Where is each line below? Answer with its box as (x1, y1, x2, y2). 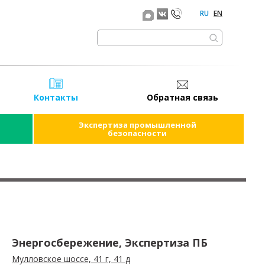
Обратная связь (147, 92, 218, 103)
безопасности (108, 128, 167, 138)
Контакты (34, 92, 78, 103)
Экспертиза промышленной (78, 119, 196, 130)
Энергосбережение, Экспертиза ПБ (12, 235, 208, 250)
